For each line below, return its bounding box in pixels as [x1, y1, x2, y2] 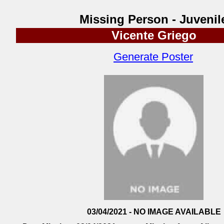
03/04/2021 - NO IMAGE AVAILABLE [86, 207, 221, 216]
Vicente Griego [111, 28, 196, 42]
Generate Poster [113, 50, 193, 63]
